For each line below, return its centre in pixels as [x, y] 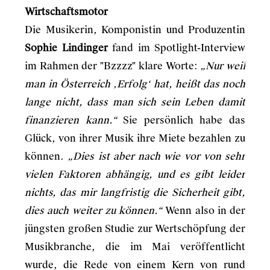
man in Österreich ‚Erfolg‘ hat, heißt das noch [135, 84]
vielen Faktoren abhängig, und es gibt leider [135, 174]
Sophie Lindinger [66, 48]
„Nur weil [223, 66]
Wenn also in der [204, 211]
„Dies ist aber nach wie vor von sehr [156, 156]
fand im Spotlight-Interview [176, 48]
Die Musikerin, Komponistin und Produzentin [135, 30]
